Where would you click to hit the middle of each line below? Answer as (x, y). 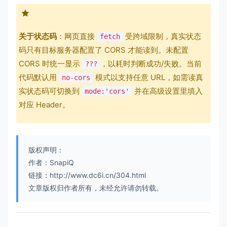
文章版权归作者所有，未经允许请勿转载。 (96, 187)
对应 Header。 (44, 104)
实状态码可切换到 (50, 91)
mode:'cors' (107, 91)
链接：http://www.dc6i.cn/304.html (87, 175)
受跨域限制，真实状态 (162, 36)
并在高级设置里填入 (167, 91)
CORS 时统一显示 (50, 63)
